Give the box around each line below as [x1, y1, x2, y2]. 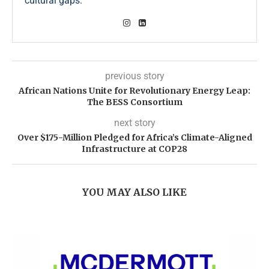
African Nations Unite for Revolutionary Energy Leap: [19, 85, 250, 97]
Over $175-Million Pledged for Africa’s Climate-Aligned [17, 132, 252, 144]
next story [113, 117, 156, 129]
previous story [104, 70, 165, 82]
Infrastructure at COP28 [82, 144, 187, 155]
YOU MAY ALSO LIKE [82, 186, 187, 199]
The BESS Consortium [86, 97, 183, 108]
